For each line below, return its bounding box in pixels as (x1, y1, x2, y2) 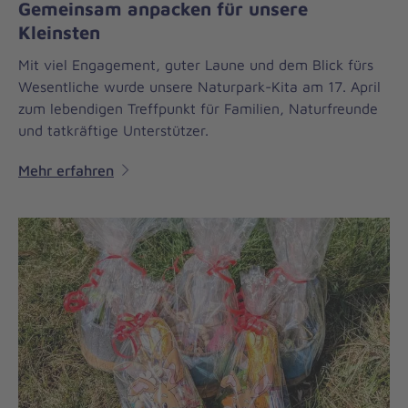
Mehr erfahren (18, 161, 114, 178)
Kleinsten (18, 21, 100, 44)
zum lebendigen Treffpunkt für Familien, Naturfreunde (18, 99, 378, 117)
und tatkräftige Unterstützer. (18, 121, 209, 138)
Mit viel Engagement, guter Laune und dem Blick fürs (18, 56, 373, 73)
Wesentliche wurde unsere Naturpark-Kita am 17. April (18, 77, 381, 95)
